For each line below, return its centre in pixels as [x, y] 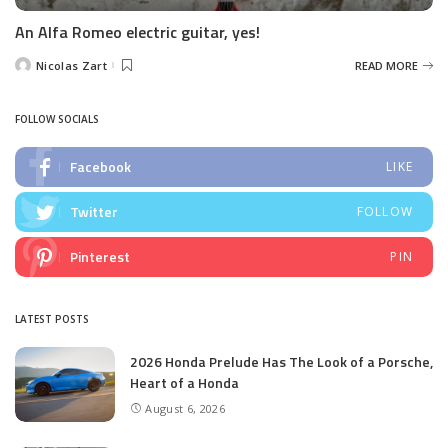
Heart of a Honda [184, 383]
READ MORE [386, 65]
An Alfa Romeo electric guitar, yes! [137, 32]
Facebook [100, 167]
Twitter [94, 212]
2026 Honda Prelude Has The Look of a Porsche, [281, 362]
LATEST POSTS [52, 319]
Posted [34, 69]
